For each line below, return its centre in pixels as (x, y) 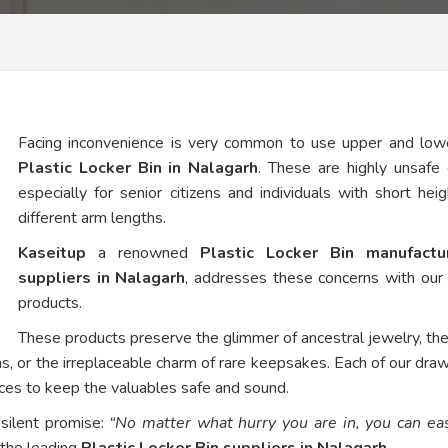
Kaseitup (52, 252)
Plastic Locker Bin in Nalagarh (138, 167)
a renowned (143, 252)
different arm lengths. (92, 217)
